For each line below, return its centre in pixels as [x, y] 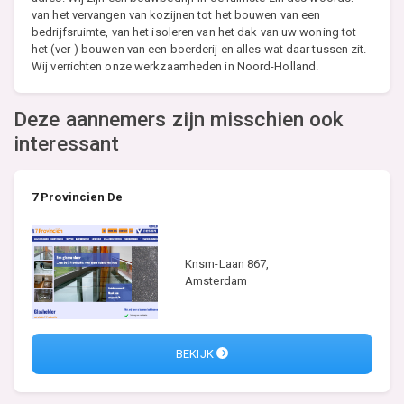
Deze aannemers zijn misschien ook [179, 119]
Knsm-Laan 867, [227, 263]
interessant [67, 144]
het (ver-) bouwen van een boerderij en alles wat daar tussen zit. [199, 49]
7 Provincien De [78, 197]
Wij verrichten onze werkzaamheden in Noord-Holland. [175, 66]
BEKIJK [196, 353]
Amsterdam [216, 280]
